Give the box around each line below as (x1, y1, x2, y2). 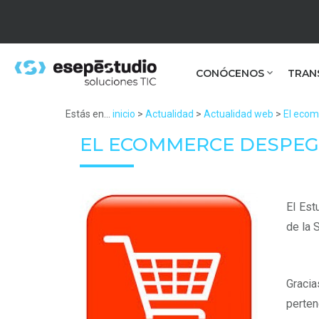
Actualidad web (204, 108, 273, 120)
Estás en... (66, 108, 110, 120)
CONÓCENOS (196, 67, 264, 80)
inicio (113, 108, 135, 120)
